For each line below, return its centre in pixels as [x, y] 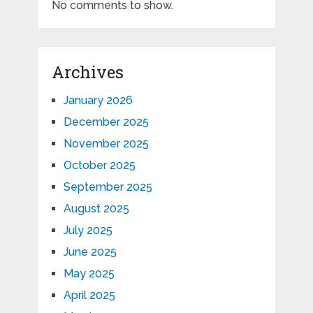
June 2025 [90, 252]
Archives [87, 72]
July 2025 [88, 231]
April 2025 [89, 296]
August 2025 [96, 209]
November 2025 [106, 144]
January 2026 [98, 101]
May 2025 [89, 274]
